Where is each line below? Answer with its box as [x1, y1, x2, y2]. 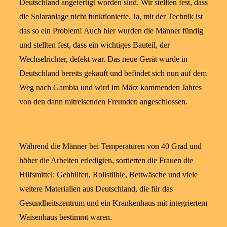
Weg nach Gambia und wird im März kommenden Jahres [19, 83, 202, 92]
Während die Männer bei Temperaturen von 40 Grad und [19, 141, 202, 150]
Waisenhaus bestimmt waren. [19, 212, 112, 221]
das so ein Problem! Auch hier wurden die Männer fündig [19, 26, 203, 35]
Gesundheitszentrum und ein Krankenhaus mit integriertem [19, 198, 207, 207]
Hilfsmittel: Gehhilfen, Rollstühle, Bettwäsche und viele [19, 170, 198, 179]
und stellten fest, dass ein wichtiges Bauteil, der [19, 40, 170, 49]
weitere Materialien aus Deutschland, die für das [19, 184, 173, 193]
